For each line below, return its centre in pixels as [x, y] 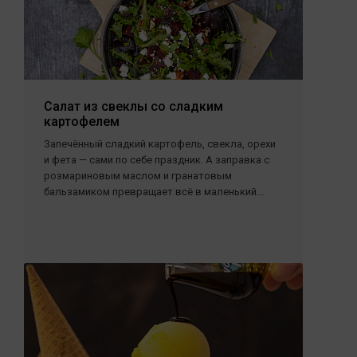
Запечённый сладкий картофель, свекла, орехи [160, 144]
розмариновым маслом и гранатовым [138, 176]
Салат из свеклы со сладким [133, 106]
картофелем [82, 122]
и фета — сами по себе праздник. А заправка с [157, 160]
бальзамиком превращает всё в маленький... [154, 192]
